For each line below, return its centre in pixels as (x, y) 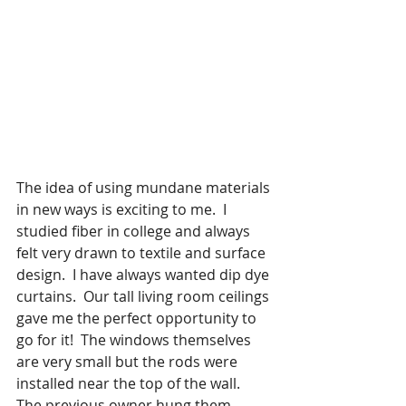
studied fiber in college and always (135, 231)
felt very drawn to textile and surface (143, 252)
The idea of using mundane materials (145, 187)
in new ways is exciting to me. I (123, 209)
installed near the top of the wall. (132, 383)
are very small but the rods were (129, 361)
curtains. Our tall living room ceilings (145, 296)
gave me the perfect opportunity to (138, 318)
